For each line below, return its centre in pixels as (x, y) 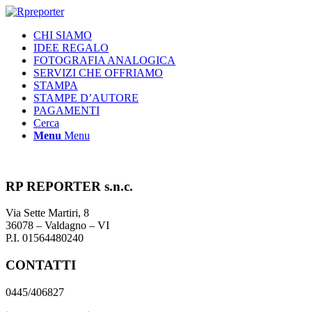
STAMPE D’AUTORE (86, 98)
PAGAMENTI (67, 110)
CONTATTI (41, 265)
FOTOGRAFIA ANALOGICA (104, 60)
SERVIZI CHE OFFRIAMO (98, 73)
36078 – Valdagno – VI (57, 226)
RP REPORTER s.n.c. (69, 186)
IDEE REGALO (71, 48)
